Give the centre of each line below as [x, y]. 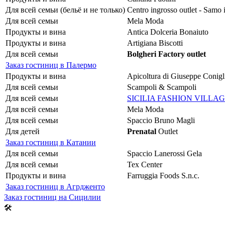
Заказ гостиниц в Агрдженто [55, 186]
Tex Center [145, 164]
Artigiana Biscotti [155, 43]
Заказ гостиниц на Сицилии [52, 197]
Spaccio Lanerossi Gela [164, 153]
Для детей [23, 131]
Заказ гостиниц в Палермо [51, 65]
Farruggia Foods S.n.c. [163, 175]
